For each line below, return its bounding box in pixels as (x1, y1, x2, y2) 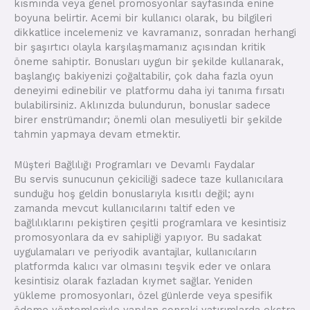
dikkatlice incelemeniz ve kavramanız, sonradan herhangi (14, 26, 296, 39)
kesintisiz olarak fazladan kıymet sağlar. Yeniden (14, 274, 253, 287)
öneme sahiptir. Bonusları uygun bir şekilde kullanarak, (14, 55, 284, 68)
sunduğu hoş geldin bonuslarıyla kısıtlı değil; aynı (14, 187, 254, 200)
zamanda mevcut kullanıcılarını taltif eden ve (14, 201, 235, 215)
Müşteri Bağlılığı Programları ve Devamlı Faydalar (14, 158, 255, 171)
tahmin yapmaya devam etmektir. (14, 127, 181, 140)
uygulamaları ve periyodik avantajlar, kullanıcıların (14, 245, 257, 258)
